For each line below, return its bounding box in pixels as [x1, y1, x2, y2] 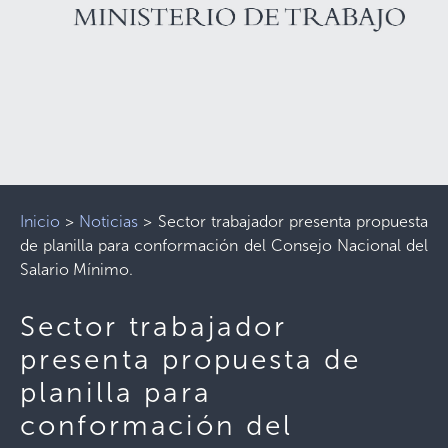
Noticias [79, 212, 139, 231]
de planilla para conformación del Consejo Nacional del [20, 236, 428, 255]
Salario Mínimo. [20, 260, 133, 279]
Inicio [20, 212, 60, 231]
